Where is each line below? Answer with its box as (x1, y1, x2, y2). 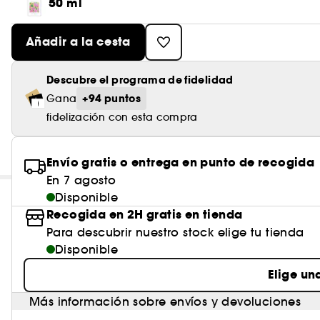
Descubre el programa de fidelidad (46, 73, 234, 87)
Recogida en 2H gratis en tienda (46, 206, 243, 223)
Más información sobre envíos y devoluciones (29, 294, 301, 309)
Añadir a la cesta (26, 34, 131, 50)
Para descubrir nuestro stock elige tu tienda (46, 225, 304, 239)
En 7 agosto (46, 173, 116, 187)
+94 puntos (82, 91, 141, 106)
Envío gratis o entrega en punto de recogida (46, 154, 315, 171)
